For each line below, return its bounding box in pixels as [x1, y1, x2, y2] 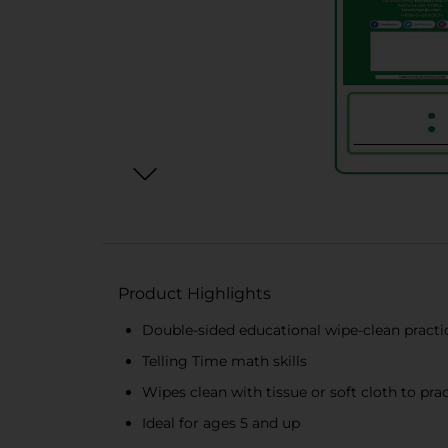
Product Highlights [118, 284, 271, 303]
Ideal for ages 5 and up [142, 414, 300, 432]
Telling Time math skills [142, 352, 307, 370]
